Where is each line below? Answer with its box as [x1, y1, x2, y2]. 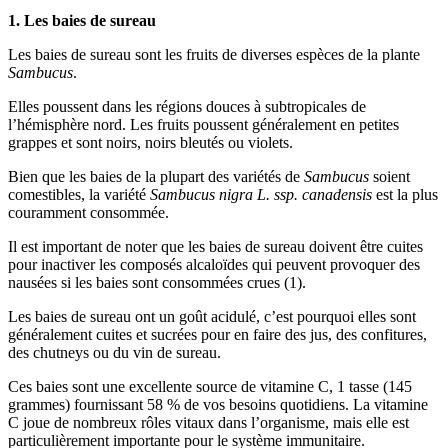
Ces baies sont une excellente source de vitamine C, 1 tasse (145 [8, 377, 412, 395]
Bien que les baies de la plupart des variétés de [8, 167, 304, 185]
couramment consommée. [8, 203, 169, 221]
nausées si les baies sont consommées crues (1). [8, 273, 306, 291]
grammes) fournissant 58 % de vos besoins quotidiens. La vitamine [8, 395, 428, 413]
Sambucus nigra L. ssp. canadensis [150, 185, 376, 203]
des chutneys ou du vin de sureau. [8, 343, 221, 361]
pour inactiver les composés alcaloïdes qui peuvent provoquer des [8, 255, 420, 273]
